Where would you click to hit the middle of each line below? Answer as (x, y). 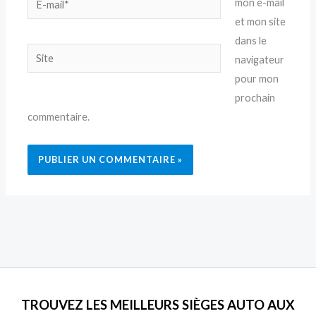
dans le (250, 41)
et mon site (260, 22)
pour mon (256, 79)
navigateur (259, 60)
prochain (255, 98)
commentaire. (59, 117)
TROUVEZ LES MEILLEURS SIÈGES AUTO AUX (158, 305)
